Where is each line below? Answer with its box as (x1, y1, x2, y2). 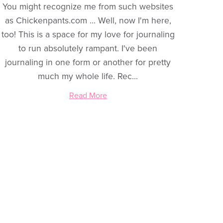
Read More (69, 91, 107, 101)
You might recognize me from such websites (2, 1, 174, 12)
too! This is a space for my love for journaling (1, 29, 175, 40)
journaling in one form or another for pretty (5, 57, 171, 68)
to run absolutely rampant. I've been (18, 43, 158, 54)
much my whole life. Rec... (38, 71, 138, 82)
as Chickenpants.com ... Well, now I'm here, (4, 15, 171, 26)
